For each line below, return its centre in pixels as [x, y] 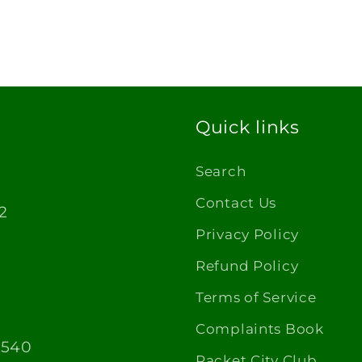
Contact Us [236, 203]
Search [221, 172]
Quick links [248, 127]
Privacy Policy [248, 235]
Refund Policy [247, 266]
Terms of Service [256, 298]
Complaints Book [260, 329]
